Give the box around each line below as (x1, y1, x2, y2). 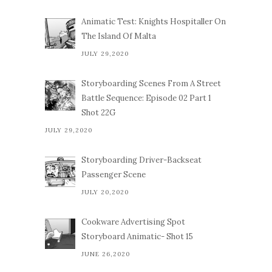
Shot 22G (81, 107, 115, 118)
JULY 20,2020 (81, 188, 129, 196)
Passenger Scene (81, 169, 146, 180)
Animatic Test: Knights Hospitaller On (81, 16, 226, 27)
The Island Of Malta (81, 31, 156, 41)
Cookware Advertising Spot (81, 217, 185, 227)
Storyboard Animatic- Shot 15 (81, 231, 193, 242)
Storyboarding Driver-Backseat (81, 155, 202, 165)
